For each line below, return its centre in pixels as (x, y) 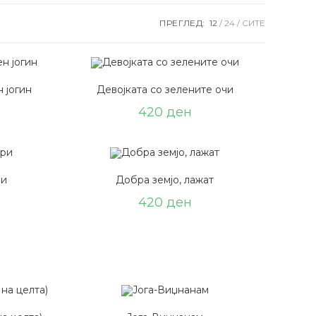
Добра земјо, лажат (165, 180)
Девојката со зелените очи (165, 90)
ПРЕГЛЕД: (182, 23)
